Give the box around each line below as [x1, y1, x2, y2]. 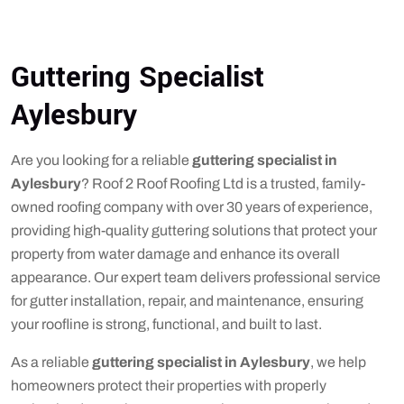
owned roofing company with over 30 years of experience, [11, 199, 372, 215]
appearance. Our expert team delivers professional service [11, 270, 381, 285]
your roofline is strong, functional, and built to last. [11, 317, 322, 332]
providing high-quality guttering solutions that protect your [11, 223, 377, 238]
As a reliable [11, 354, 92, 370]
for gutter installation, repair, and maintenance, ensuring [11, 293, 363, 308]
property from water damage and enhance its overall [11, 246, 340, 262]
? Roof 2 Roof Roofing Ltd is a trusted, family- [81, 176, 365, 191]
